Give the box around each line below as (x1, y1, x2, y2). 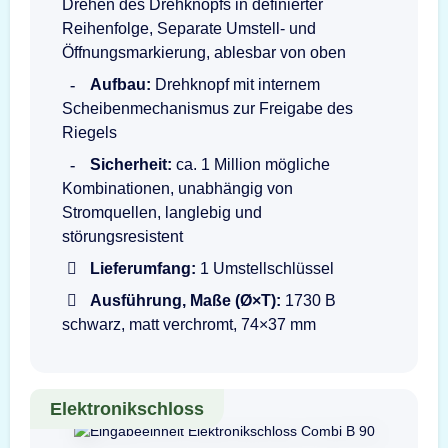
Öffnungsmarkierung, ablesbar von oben (62, 43, 346, 61)
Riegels (62, 123, 117, 141)
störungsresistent (62, 227, 183, 245)
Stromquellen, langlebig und (62, 203, 262, 221)
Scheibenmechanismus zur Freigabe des (62, 99, 353, 117)
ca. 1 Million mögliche (172, 155, 330, 173)
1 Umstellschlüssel (196, 259, 334, 277)
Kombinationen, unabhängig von (62, 179, 293, 197)
